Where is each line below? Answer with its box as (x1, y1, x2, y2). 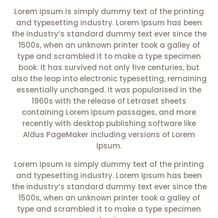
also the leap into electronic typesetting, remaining (11, 73, 207, 84)
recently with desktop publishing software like (22, 118, 196, 129)
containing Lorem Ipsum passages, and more (22, 107, 196, 118)
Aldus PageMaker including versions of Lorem (23, 129, 195, 140)
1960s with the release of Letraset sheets (32, 96, 186, 107)
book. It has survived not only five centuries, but (18, 62, 200, 73)
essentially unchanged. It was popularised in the (17, 85, 201, 95)
